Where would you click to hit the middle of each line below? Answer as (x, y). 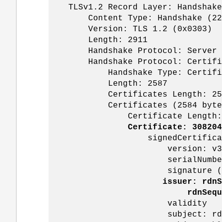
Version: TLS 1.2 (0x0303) (130, 29)
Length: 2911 (98, 40)
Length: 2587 (108, 83)
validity (128, 203)
